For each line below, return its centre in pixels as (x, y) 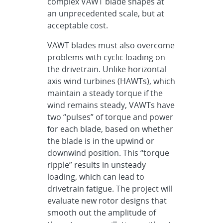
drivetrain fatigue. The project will (110, 189)
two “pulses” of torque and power (111, 117)
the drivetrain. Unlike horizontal (107, 69)
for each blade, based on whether (111, 129)
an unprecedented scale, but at (106, 13)
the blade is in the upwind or (101, 141)
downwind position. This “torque (109, 153)
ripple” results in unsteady (97, 165)
